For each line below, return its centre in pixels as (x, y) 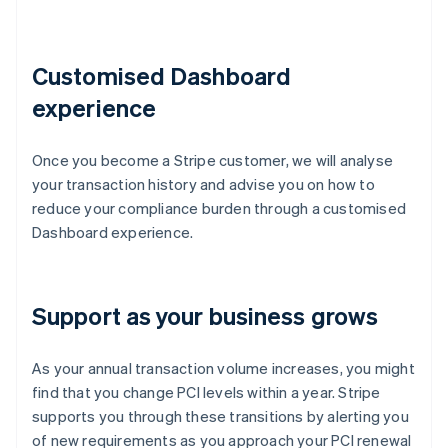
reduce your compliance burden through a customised (219, 208)
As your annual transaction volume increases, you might (223, 368)
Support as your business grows (205, 316)
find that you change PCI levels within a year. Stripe (206, 392)
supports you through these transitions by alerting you (220, 416)
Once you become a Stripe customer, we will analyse (213, 160)
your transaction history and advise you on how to (203, 184)
